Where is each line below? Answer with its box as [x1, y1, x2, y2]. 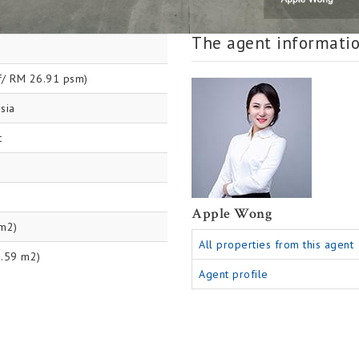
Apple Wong [192, 204, 272, 223]
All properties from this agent [199, 237, 353, 252]
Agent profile [199, 267, 268, 281]
